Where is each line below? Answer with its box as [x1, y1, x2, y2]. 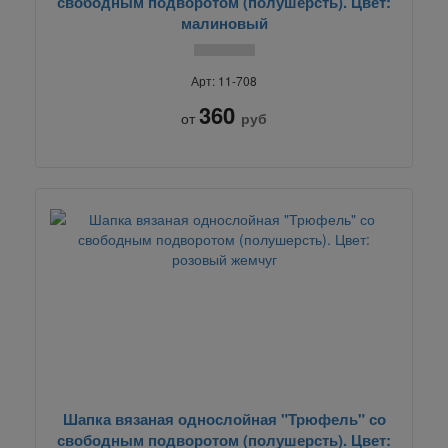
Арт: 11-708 [191, 71, 257, 89]
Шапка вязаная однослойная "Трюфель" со [62, 407, 386, 430]
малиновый [180, 11, 268, 34]
